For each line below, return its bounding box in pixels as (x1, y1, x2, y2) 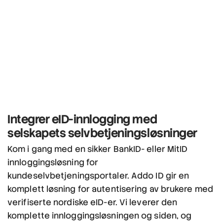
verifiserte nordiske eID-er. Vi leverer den (7, 196, 178, 208)
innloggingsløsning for (7, 156, 99, 168)
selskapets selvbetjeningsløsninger (7, 125, 197, 141)
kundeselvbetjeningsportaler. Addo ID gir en (7, 170, 189, 181)
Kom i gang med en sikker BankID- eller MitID (7, 143, 188, 154)
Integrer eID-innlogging (7, 111, 130, 127)
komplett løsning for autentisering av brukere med (7, 183, 213, 194)
